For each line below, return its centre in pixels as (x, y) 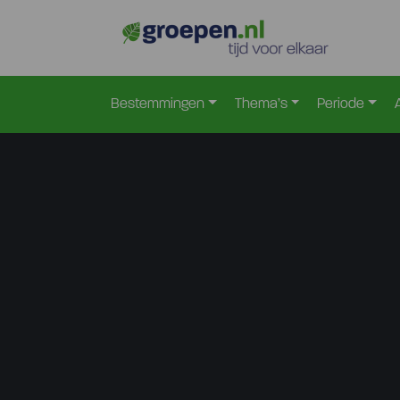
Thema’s (261, 104)
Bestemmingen (158, 104)
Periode (341, 104)
